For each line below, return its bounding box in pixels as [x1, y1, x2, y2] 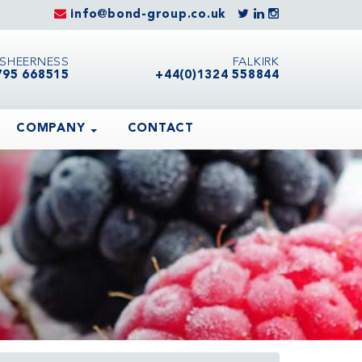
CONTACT [127, 123, 194, 136]
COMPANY [16, 123, 89, 136]
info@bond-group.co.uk [70, 8, 226, 21]
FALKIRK [232, 57, 280, 69]
